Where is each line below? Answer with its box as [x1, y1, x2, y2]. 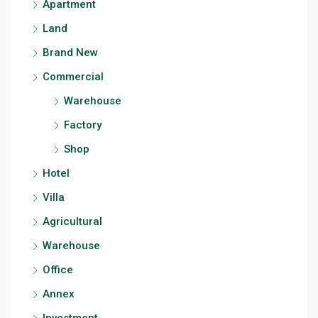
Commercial [43, 70, 104, 83]
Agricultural [43, 215, 102, 228]
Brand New [43, 46, 98, 59]
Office [43, 263, 73, 276]
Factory [64, 119, 102, 131]
